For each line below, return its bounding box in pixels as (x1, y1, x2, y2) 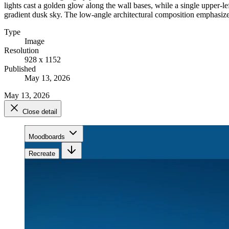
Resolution (4, 45, 39, 55)
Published (4, 64, 36, 73)
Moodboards (29, 132, 65, 141)
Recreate (29, 149, 55, 157)
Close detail (22, 107, 57, 116)
